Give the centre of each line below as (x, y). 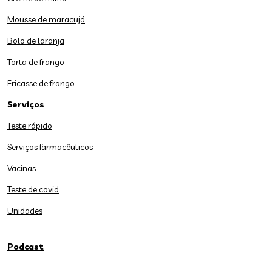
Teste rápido (30, 126)
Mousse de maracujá (46, 19)
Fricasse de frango (41, 83)
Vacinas (22, 168)
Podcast (25, 246)
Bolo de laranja (36, 41)
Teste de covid (33, 189)
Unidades (25, 211)
